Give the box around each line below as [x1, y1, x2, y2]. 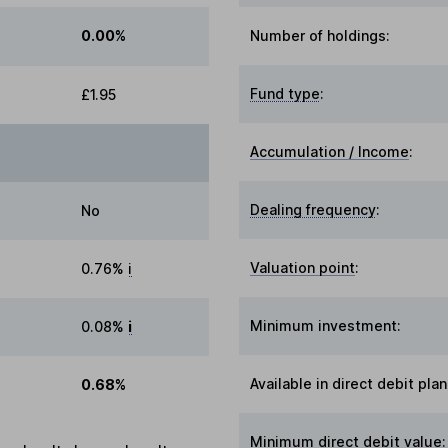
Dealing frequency [250, 200, 377, 218]
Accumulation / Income [250, 142, 410, 160]
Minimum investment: [250, 316, 402, 334]
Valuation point [250, 258, 356, 276]
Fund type [250, 84, 321, 102]
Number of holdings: [250, 26, 391, 44]
